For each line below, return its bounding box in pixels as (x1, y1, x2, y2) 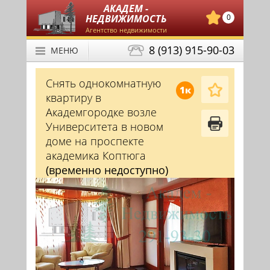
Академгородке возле (46, 105, 157, 119)
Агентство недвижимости (85, 25, 167, 34)
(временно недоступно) (46, 163, 168, 177)
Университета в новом (46, 119, 163, 134)
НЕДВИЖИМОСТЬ (86, 12, 166, 25)
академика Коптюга (46, 148, 146, 163)
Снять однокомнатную (46, 76, 161, 90)
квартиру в (46, 90, 101, 105)
